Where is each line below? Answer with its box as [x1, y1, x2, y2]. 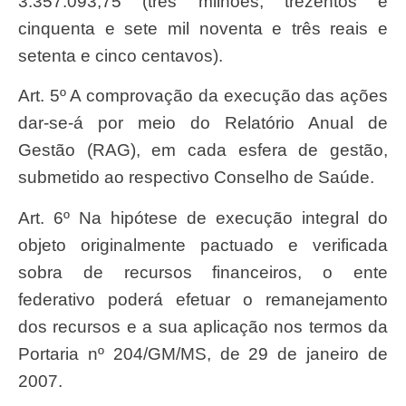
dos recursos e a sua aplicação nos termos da [18, 316, 388, 336]
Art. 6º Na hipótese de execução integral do [18, 208, 30, 227]
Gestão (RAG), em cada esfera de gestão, [18, 140, 388, 160]
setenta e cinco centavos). [18, 45, 223, 65]
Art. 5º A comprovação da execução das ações [18, 86, 30, 106]
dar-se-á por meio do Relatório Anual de [18, 113, 388, 133]
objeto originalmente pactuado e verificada [18, 235, 388, 255]
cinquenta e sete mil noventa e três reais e [18, 18, 388, 38]
